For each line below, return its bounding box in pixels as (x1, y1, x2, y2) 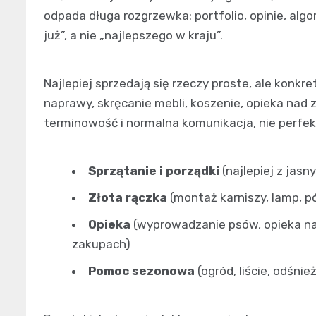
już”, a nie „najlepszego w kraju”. (44, 28, 223, 42)
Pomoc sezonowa (88, 263, 195, 278)
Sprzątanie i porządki (88, 163, 219, 178)
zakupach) (72, 236, 130, 251)
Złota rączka (88, 190, 167, 205)
